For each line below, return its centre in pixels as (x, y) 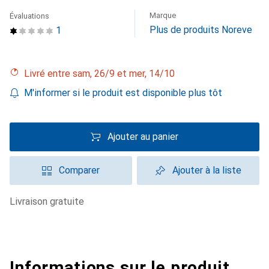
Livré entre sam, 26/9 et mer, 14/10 (102, 74)
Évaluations (29, 16)
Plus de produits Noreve (201, 30)
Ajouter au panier (143, 137)
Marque (163, 15)
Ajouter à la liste (207, 170)
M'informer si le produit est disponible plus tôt (123, 93)
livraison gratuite (50, 201)
